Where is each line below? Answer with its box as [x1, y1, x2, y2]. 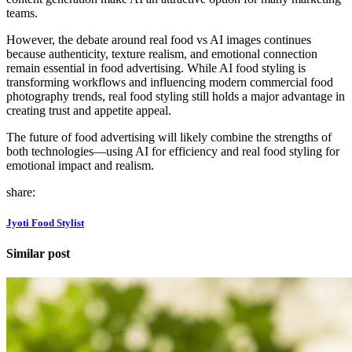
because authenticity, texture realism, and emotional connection [6, 46, 317, 60]
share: [6, 185, 35, 199]
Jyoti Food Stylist [6, 216, 84, 229]
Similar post [6, 246, 70, 260]
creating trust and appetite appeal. [6, 103, 171, 117]
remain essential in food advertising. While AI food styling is [6, 60, 306, 75]
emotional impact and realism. [6, 158, 154, 172]
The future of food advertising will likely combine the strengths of [6, 130, 332, 144]
